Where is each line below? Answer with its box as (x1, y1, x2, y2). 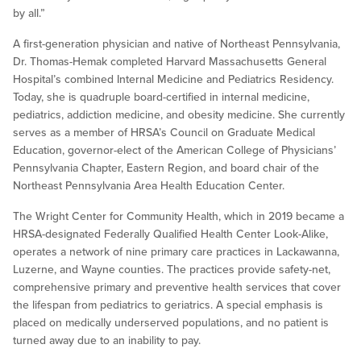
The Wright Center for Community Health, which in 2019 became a (13, 210, 344, 224)
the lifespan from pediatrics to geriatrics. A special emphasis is (13, 298, 323, 313)
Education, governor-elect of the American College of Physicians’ (13, 143, 336, 158)
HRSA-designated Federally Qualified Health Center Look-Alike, (13, 227, 328, 242)
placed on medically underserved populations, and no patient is (13, 316, 329, 330)
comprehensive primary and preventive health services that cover (13, 280, 341, 295)
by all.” (13, 6, 45, 21)
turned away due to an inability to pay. (13, 334, 201, 348)
